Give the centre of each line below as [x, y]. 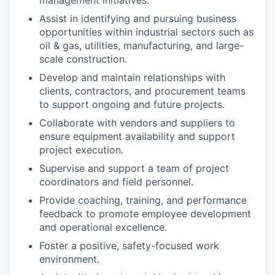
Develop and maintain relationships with [132, 78]
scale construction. [83, 59]
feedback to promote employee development [145, 214]
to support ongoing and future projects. [132, 105]
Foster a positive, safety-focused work [129, 246]
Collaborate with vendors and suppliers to [137, 123]
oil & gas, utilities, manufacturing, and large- [141, 46]
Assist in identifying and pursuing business [138, 19]
